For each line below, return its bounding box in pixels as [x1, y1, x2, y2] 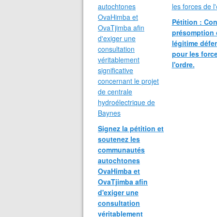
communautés [98, 145, 145, 155]
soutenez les [98, 134, 140, 144]
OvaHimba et [98, 166, 140, 176]
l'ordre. [171, 60, 195, 69]
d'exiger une [98, 187, 139, 197]
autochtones [98, 155, 140, 165]
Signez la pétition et [98, 124, 164, 133]
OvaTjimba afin [98, 177, 148, 186]
